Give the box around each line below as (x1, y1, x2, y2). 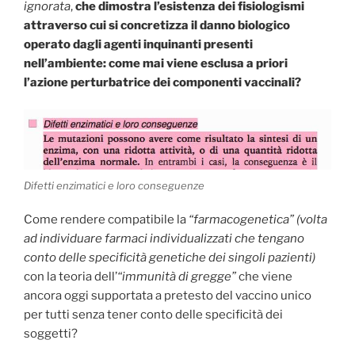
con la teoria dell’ (24, 269, 117, 284)
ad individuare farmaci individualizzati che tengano (24, 231, 304, 246)
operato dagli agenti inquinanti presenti (24, 36, 253, 52)
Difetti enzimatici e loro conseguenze (24, 179, 204, 193)
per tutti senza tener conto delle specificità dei (24, 307, 283, 322)
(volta (296, 212, 327, 227)
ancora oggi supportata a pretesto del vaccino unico (24, 288, 311, 303)
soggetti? (24, 326, 78, 341)
